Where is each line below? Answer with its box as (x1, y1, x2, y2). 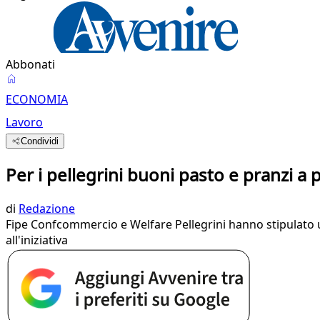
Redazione (19, 200, 75, 216)
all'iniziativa (6, 231, 68, 248)
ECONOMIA (6, 91, 68, 107)
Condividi (21, 136, 59, 146)
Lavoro (6, 114, 43, 130)
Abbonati (6, 56, 55, 72)
